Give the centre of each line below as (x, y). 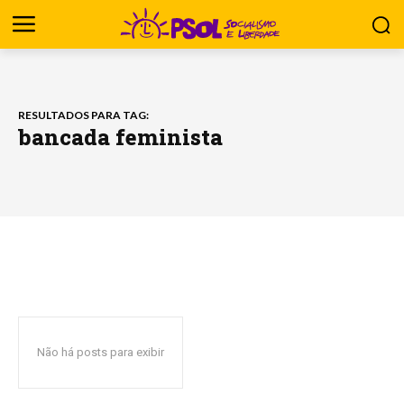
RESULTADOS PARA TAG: (83, 115)
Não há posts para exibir (101, 352)
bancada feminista (120, 137)
